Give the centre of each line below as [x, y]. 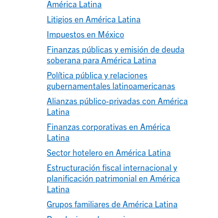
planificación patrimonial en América [114, 178]
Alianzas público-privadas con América [118, 100]
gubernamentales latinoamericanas [111, 85]
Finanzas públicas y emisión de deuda [116, 49]
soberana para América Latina [102, 59]
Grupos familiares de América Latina [112, 203]
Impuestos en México [86, 34]
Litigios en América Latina [94, 18]
